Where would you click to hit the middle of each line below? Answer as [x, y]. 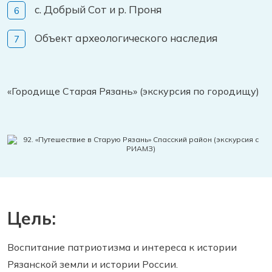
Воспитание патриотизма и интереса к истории [122, 247]
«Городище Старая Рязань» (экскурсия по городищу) [133, 91]
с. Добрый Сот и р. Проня [98, 9]
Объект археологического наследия [126, 38]
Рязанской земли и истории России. [93, 264]
